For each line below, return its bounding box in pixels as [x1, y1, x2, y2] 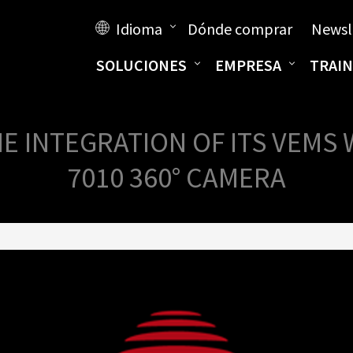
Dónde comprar [187, 19, 292, 39]
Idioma [115, 19, 162, 39]
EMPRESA [214, 55, 281, 75]
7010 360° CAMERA [67, 160, 286, 195]
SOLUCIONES [95, 55, 187, 75]
